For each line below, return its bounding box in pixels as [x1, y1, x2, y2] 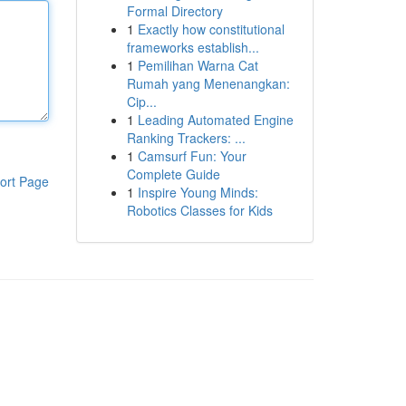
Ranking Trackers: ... [126, 129, 246, 147]
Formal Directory [126, 2, 223, 20]
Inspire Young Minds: [137, 183, 258, 201]
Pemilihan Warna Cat [137, 56, 258, 74]
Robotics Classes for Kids [126, 201, 273, 219]
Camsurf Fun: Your [137, 147, 246, 165]
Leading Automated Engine [137, 111, 294, 129]
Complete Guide [126, 165, 220, 183]
